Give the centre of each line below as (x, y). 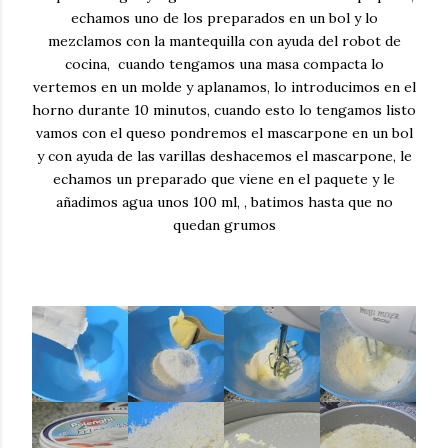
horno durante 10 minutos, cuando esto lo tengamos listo (224, 109)
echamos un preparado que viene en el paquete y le (224, 178)
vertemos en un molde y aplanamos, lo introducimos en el (224, 86)
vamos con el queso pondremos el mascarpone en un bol (224, 132)
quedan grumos (224, 224)
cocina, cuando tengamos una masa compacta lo (224, 63)
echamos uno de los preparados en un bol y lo (224, 17)
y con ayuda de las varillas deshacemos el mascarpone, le (224, 155)
